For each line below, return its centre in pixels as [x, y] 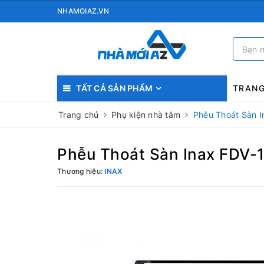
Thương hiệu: [81, 171]
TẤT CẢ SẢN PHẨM [114, 88]
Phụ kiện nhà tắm [146, 115]
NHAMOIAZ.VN [83, 11]
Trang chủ [79, 115]
